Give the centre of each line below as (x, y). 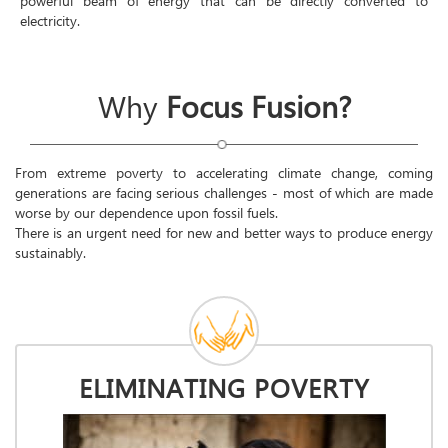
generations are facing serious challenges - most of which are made (224, 194)
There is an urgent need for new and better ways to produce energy (224, 234)
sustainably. (50, 254)
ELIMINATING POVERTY (224, 390)
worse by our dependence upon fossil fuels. (146, 214)
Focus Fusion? (258, 109)
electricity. (50, 22)
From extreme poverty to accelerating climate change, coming (224, 174)
